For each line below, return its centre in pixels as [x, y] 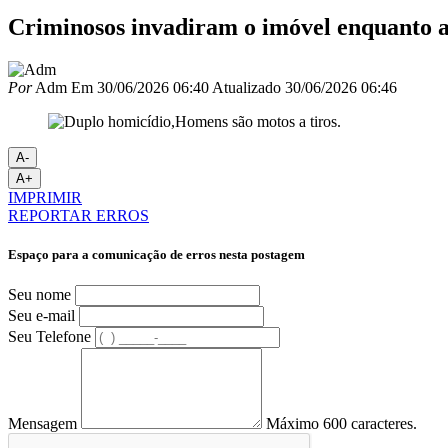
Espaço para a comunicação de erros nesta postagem [156, 254]
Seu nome [39, 295]
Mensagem [42, 424]
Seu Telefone [49, 337]
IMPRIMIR [45, 197]
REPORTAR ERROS [78, 215]
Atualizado [246, 87]
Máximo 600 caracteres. [341, 424]
